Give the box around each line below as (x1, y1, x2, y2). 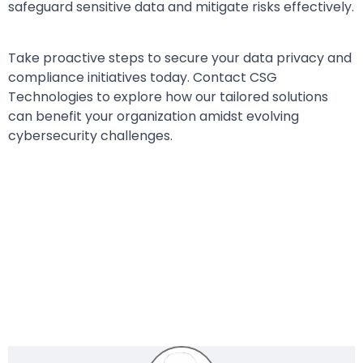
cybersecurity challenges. (8, 126, 173, 145)
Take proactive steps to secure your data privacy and (8, 48, 352, 67)
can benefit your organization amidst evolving (8, 106, 299, 126)
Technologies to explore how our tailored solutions (8, 87, 328, 106)
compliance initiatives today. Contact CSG (8, 67, 277, 87)
